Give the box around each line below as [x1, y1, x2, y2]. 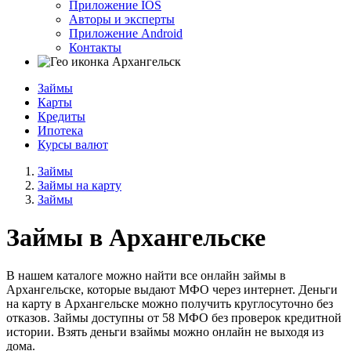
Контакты [69, 40, 121, 54]
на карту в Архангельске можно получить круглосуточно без [6, 297, 333, 311]
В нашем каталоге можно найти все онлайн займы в [6, 269, 286, 283]
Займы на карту [38, 178, 121, 192]
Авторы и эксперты [69, 12, 175, 26]
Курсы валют [38, 137, 108, 151]
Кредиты [38, 109, 85, 123]
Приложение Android [69, 26, 183, 40]
